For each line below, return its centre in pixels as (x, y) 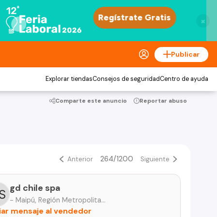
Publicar (185, 54)
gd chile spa (35, 188)
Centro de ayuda (184, 79)
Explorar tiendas (69, 79)
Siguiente (155, 159)
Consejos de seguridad (126, 79)
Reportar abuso (163, 101)
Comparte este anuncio (91, 101)
